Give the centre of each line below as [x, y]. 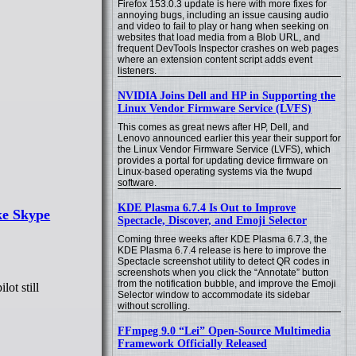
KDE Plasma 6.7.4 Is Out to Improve [207, 208]
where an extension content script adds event [215, 60]
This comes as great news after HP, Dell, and [213, 127]
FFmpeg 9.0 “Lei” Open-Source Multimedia [224, 331]
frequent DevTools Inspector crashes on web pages [228, 48]
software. [137, 183]
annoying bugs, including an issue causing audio [223, 15]
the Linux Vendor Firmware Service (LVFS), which [224, 149]
